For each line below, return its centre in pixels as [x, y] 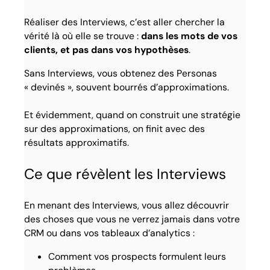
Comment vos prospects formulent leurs [137, 256]
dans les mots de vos [190, 36]
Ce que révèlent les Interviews [125, 174]
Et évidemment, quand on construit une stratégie [133, 115]
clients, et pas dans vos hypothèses [107, 50]
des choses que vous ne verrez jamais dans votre [132, 219]
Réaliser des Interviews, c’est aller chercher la [125, 22]
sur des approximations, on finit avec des [115, 129]
